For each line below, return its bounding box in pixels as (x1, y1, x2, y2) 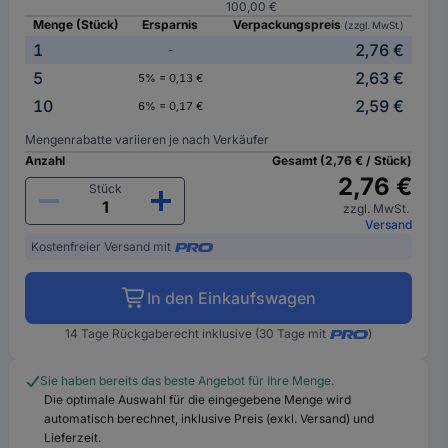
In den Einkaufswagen (146, 288, 316, 308)
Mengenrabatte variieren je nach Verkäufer (25, 132, 270, 147)
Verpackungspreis (233, 17, 345, 32)
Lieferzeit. (44, 430, 102, 445)
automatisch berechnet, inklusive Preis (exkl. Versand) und (44, 411, 375, 426)
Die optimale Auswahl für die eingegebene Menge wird (44, 392, 352, 407)
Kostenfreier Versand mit (31, 239, 172, 254)
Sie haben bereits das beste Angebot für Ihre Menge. (40, 373, 335, 388)
